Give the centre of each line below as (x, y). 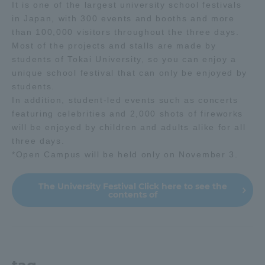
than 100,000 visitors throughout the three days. (126, 32)
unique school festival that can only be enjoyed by (130, 73)
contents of (132, 195)
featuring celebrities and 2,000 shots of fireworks (127, 114)
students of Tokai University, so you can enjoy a (124, 59)
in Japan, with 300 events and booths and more (123, 19)
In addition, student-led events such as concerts (125, 100)
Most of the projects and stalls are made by (114, 46)
